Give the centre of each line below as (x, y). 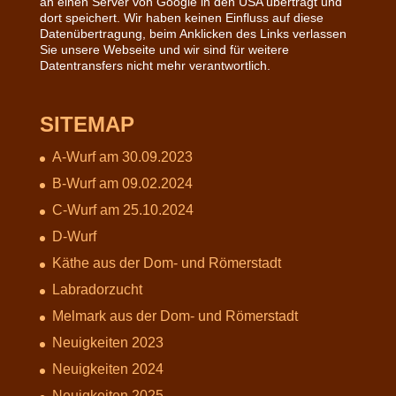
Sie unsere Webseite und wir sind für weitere (164, 49)
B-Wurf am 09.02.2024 (122, 183)
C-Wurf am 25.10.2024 (122, 209)
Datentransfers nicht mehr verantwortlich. (155, 65)
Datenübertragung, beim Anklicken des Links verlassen (193, 33)
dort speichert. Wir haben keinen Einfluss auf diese (181, 17)
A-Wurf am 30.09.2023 (122, 156)
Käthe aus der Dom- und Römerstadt (166, 263)
